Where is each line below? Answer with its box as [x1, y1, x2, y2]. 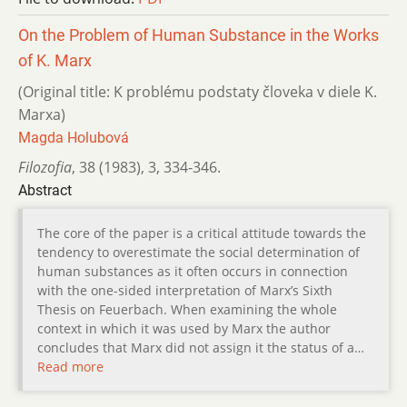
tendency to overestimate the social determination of [37, 243, 360, 261]
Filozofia [18, 156, 72, 177]
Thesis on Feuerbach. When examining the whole [37, 300, 337, 318]
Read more [37, 357, 104, 375]
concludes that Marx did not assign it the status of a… [37, 338, 364, 356]
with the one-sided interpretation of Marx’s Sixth [37, 281, 333, 299]
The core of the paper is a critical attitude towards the [37, 223, 366, 242]
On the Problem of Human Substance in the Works [18, 25, 379, 45]
